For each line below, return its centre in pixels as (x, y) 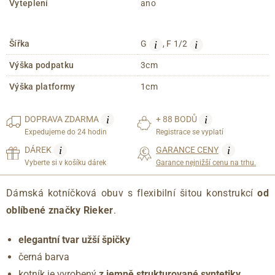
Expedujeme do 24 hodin (66, 132)
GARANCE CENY (187, 150)
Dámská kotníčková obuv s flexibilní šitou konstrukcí (132, 193)
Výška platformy (42, 87)
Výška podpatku (42, 65)
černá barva (45, 257)
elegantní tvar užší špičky (76, 240)
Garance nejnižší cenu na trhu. (206, 163)
